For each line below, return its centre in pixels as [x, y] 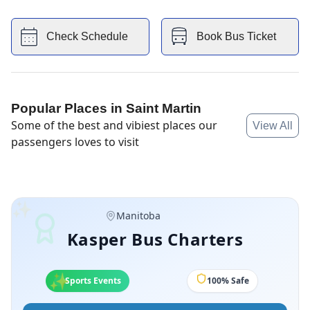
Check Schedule [87, 37]
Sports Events [93, 281]
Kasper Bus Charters [155, 239]
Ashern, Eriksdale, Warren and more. [101, 9]
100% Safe [228, 281]
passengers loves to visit [75, 142]
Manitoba [138, 216]
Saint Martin [164, 109]
